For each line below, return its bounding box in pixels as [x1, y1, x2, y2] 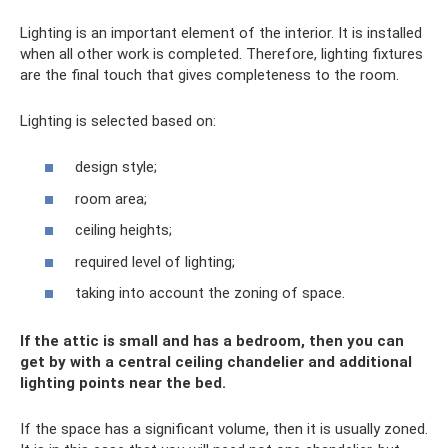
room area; [75, 189, 147, 208]
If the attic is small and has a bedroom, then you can [20, 332, 404, 351]
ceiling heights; [75, 221, 172, 240]
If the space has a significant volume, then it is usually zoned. [20, 420, 428, 439]
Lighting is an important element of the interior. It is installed [20, 23, 422, 42]
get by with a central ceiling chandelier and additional [20, 353, 412, 372]
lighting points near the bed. [20, 374, 226, 393]
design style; [75, 158, 157, 177]
